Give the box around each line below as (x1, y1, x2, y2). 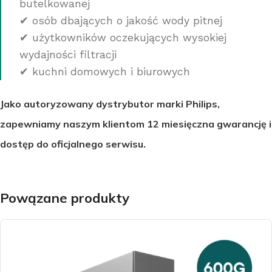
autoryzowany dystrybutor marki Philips (24, 97, 217, 110)
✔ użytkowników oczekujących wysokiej (19, 31, 226, 44)
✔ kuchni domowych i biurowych (19, 65, 190, 78)
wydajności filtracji (19, 48, 117, 61)
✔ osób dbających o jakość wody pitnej (19, 14, 222, 27)
